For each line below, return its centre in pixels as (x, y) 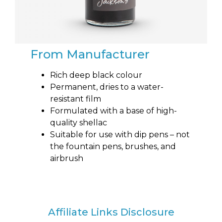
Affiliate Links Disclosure (111, 212)
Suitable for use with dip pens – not (120, 135)
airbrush (67, 159)
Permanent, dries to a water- (107, 87)
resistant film (76, 99)
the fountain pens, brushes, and (113, 147)
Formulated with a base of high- (114, 111)
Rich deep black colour (96, 75)
